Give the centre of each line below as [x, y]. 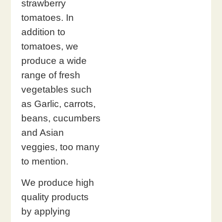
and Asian [42, 132]
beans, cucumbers [61, 118]
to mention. [51, 161]
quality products [55, 197]
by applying [46, 212]
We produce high [57, 183]
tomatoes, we [50, 46]
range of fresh [51, 75]
